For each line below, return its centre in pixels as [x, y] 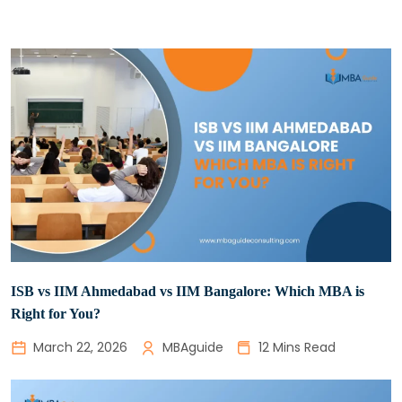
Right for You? [56, 314]
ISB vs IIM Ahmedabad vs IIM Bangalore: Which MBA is [188, 292]
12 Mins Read [297, 348]
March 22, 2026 [80, 348]
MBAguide [193, 348]
